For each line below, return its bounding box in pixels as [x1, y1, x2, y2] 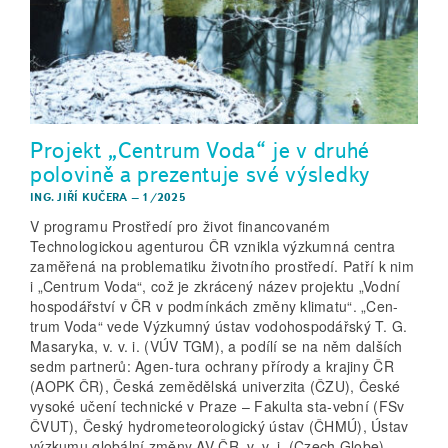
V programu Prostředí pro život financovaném [30, 216, 331, 237]
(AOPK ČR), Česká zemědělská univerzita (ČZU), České [30, 376, 401, 397]
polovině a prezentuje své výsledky [30, 159, 370, 188]
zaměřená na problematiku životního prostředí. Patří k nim [30, 256, 414, 277]
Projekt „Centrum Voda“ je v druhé [30, 135, 370, 164]
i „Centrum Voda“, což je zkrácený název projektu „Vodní [30, 276, 401, 297]
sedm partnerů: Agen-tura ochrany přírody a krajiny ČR [30, 356, 394, 377]
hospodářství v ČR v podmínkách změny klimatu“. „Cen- [30, 296, 399, 317]
